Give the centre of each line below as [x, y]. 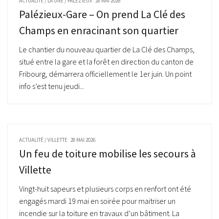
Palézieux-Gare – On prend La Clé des [102, 14]
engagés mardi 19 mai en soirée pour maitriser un [97, 201]
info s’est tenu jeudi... [52, 86]
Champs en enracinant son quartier [100, 30]
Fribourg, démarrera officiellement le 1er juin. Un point [105, 74]
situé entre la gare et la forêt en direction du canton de [106, 62]
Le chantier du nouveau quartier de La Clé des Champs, [107, 49]
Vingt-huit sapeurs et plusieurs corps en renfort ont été [105, 189]
